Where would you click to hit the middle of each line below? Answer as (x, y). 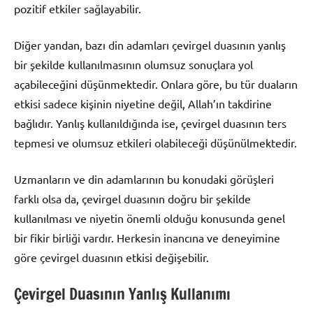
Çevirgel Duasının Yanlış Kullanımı (122, 293)
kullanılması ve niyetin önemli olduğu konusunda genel (150, 218)
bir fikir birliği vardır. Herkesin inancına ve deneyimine (147, 237)
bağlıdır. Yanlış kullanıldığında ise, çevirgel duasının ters (150, 123)
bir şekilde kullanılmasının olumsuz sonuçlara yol (133, 64)
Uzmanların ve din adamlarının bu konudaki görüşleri (144, 179)
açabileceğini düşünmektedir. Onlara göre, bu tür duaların (156, 83)
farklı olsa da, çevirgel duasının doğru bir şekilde (132, 198)
